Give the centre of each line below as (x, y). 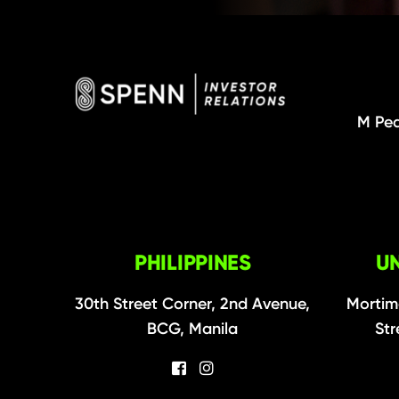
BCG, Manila (193, 329)
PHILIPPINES (192, 263)
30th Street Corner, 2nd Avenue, (193, 304)
